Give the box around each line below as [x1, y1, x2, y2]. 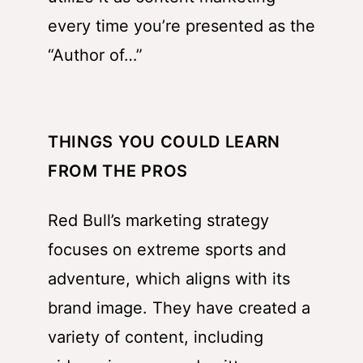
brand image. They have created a [48, 297, 310, 318]
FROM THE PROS [48, 160, 188, 181]
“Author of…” [48, 45, 143, 65]
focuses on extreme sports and [48, 239, 286, 259]
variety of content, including [48, 327, 263, 347]
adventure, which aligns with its [48, 268, 290, 288]
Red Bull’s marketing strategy [48, 210, 269, 230]
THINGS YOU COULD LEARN [48, 131, 281, 152]
